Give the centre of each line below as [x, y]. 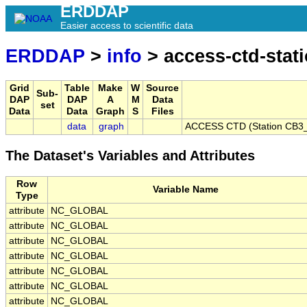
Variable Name [186, 190]
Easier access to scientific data [127, 25]
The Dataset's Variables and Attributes [130, 156]
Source [162, 88]
